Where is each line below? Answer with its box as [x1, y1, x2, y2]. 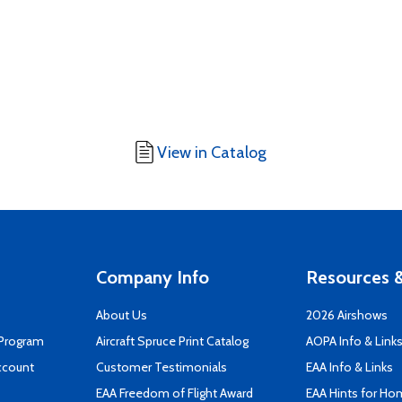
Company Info [96, 267, 209, 288]
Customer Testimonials [96, 359, 227, 375]
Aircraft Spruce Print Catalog [96, 333, 249, 349]
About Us [96, 307, 147, 323]
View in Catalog [157, 143, 267, 162]
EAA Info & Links [306, 359, 393, 375]
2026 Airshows [306, 307, 388, 323]
